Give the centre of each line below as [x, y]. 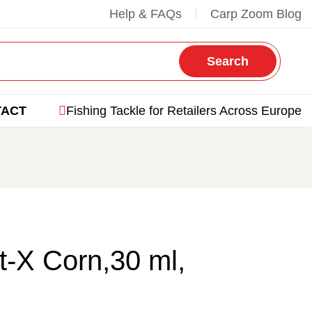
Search [228, 61]
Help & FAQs [146, 14]
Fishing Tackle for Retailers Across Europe [184, 111]
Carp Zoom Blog [256, 14]
